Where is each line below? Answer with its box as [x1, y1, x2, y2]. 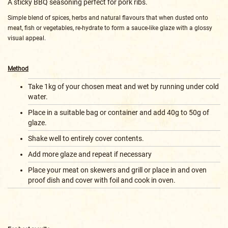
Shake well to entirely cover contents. [28, 134, 144, 142]
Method [8, 65, 28, 72]
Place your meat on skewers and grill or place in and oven [28, 165, 207, 174]
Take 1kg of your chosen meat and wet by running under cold [28, 82, 219, 91]
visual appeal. [8, 34, 46, 42]
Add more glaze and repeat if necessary [28, 150, 152, 158]
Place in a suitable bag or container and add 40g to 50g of [28, 108, 209, 117]
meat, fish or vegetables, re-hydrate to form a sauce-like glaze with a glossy [8, 24, 212, 32]
